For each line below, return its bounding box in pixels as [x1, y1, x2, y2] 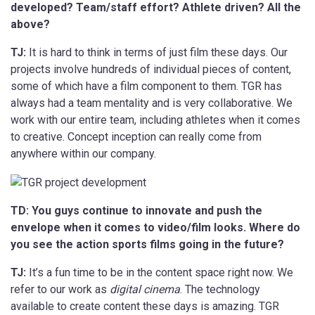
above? [11, 17, 53, 31]
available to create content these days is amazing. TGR [11, 299, 279, 313]
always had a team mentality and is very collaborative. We [11, 96, 292, 110]
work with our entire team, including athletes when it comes [11, 112, 300, 127]
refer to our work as [11, 282, 110, 296]
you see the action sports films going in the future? [11, 237, 284, 251]
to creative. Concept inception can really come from [11, 129, 262, 143]
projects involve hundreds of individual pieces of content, [11, 62, 291, 76]
